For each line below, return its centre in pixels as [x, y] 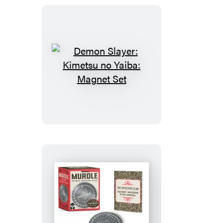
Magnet [117, 140]
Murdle [116, 210]
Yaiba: [114, 126]
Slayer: [116, 85]
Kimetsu [118, 99]
